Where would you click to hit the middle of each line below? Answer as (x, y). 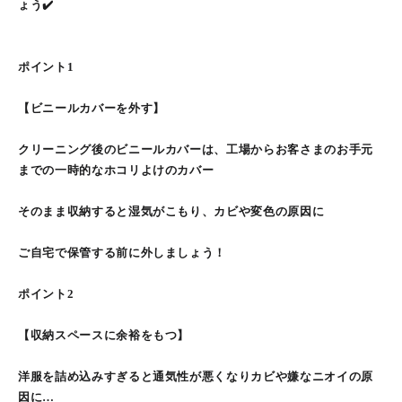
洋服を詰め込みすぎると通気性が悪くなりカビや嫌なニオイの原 (196, 376)
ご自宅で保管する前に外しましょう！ (122, 253)
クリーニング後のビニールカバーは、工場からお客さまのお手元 (196, 149)
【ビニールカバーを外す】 (92, 108)
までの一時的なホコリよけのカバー (116, 170)
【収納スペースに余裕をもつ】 (104, 335)
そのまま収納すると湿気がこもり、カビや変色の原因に (171, 211)
